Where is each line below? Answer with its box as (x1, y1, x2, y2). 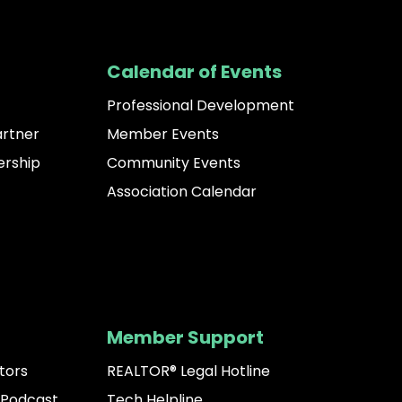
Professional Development (107, 95, 295, 117)
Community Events (107, 153, 241, 174)
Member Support (107, 325, 265, 351)
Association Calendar (107, 181, 258, 203)
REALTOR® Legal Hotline (107, 361, 271, 382)
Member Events (107, 124, 220, 145)
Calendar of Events (107, 59, 283, 85)
